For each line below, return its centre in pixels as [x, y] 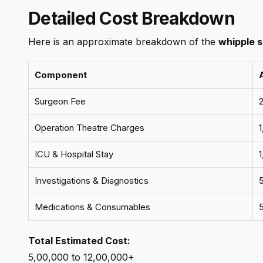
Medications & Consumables [92, 207]
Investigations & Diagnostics [92, 180]
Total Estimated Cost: [79, 240]
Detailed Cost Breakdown [131, 18]
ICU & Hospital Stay [74, 154]
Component [61, 75]
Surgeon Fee [60, 101]
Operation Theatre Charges [90, 127]
